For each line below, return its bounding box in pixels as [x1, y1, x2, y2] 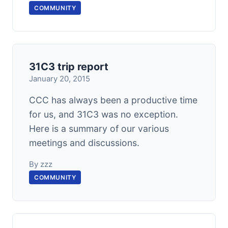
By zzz [29, 159, 52, 169]
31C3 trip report [29, 61, 108, 73]
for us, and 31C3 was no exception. [29, 109, 178, 120]
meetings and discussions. [29, 137, 139, 148]
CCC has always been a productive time [29, 95, 197, 105]
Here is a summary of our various [29, 123, 169, 134]
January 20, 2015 [29, 74, 90, 83]
